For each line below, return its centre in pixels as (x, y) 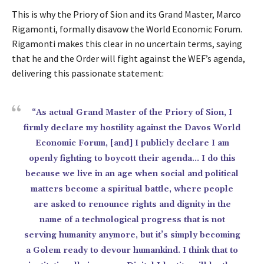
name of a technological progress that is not (132, 220)
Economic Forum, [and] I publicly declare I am (132, 143)
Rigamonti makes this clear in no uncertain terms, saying (127, 44)
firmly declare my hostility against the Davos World (132, 128)
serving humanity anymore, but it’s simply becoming (132, 235)
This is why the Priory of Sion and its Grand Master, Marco (126, 14)
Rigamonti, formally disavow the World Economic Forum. (127, 29)
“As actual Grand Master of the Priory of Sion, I (132, 113)
